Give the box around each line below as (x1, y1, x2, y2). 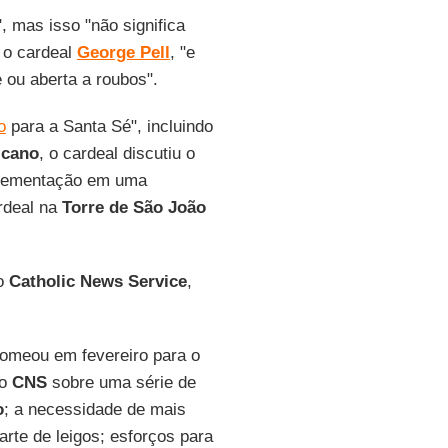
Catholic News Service (3, 272, 187, 291)
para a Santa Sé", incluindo (5, 117, 213, 136)
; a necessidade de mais (3, 400, 186, 419)
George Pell (76, 43, 170, 62)
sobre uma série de (46, 373, 196, 392)
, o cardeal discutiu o (38, 144, 195, 163)
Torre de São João (61, 198, 206, 217)
